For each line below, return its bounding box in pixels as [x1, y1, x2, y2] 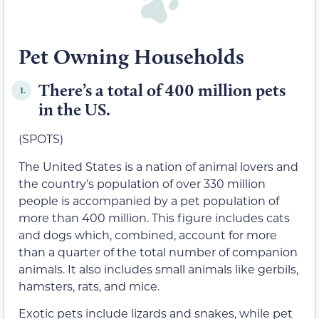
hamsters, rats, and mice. [19, 278, 159, 293]
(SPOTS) [19, 131, 63, 147]
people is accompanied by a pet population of [19, 192, 279, 208]
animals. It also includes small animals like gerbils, [19, 261, 298, 276]
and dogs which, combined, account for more [19, 226, 277, 242]
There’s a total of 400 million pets [38, 80, 286, 101]
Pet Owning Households [19, 43, 244, 70]
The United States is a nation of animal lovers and [19, 158, 298, 174]
